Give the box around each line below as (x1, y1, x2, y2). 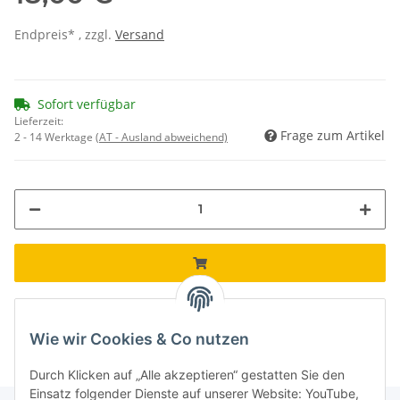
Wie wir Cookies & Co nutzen (29, 329, 249, 349)
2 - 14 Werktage (14, 129, 96, 145)
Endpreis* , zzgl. (14, 25, 115, 43)
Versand (115, 25, 164, 43)
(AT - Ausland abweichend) (96, 129, 228, 145)
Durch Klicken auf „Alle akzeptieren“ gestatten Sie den (29, 367, 345, 383)
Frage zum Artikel (280, 126, 385, 144)
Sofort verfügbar (37, 95, 136, 112)
